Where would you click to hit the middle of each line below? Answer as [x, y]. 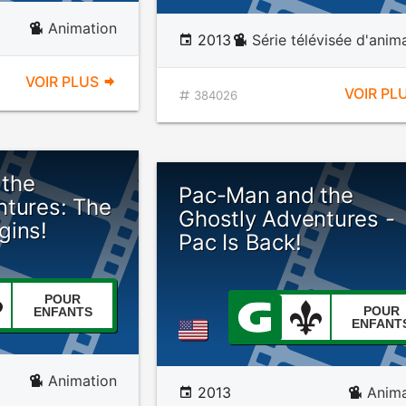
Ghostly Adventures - [287, 219]
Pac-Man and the [266, 195]
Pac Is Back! [240, 242]
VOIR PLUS [64, 82]
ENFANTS [63, 312]
